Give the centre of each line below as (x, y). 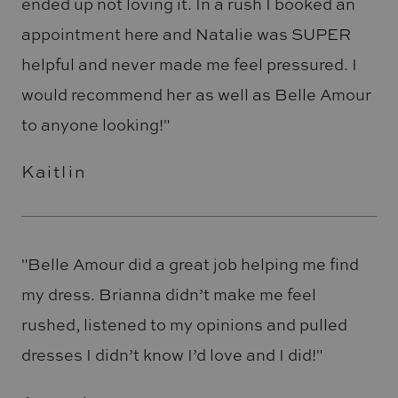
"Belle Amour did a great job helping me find (190, 264)
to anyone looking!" (95, 124)
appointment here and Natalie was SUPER (186, 33)
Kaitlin (54, 172)
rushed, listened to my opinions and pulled (184, 325)
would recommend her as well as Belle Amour (196, 94)
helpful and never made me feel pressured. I (189, 64)
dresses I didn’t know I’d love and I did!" (171, 355)
